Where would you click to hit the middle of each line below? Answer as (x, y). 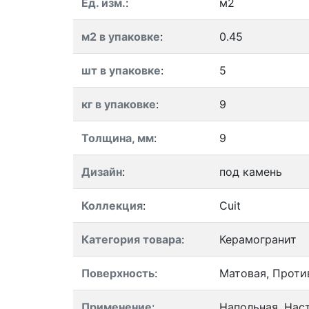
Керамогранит (258, 239)
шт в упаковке (121, 70)
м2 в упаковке (121, 37)
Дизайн (102, 172)
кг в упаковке (119, 104)
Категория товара (131, 239)
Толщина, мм (118, 138)
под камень (251, 172)
